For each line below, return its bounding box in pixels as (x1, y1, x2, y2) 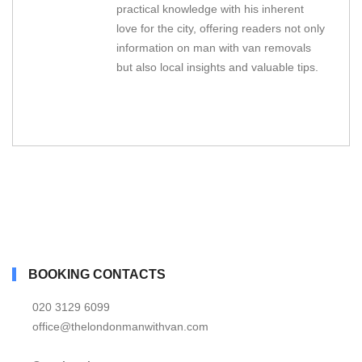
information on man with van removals (116, 41, 311, 55)
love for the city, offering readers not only (116, 22, 325, 36)
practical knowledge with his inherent (116, 2, 304, 16)
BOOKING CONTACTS (28, 267, 166, 282)
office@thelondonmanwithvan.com (32, 320, 208, 334)
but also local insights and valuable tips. (116, 61, 318, 74)
